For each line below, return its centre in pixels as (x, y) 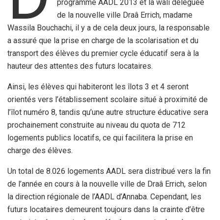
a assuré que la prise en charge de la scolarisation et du (103, 40)
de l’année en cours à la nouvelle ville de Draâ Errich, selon (107, 184)
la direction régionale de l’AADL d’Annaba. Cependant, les (104, 196)
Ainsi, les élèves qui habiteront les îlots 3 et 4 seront (98, 86)
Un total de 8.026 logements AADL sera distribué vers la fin (109, 171)
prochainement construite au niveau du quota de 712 (96, 125)
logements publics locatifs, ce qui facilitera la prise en (100, 137)
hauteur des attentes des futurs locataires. (80, 66)
